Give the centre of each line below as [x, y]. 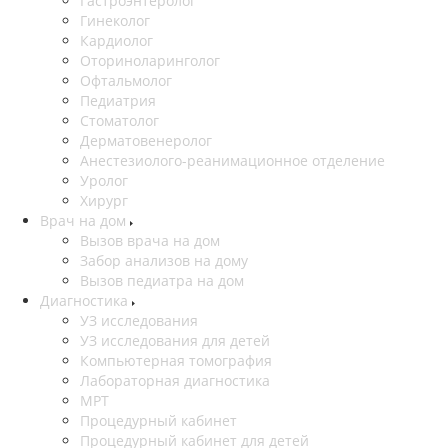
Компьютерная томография [176, 361]
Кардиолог [116, 41]
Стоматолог [119, 121]
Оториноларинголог [150, 61]
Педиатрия [118, 101]
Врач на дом [85, 221]
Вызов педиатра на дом [162, 281]
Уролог [104, 181]
